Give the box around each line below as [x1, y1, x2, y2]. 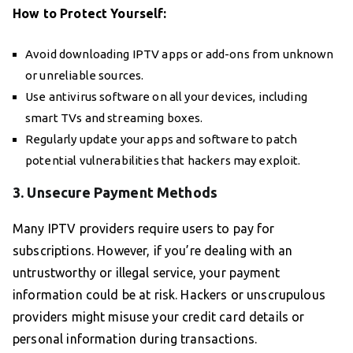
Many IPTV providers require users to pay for [13, 221, 275, 236]
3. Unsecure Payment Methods [13, 184, 218, 201]
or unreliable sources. [25, 69, 144, 83]
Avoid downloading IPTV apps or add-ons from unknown [25, 47, 334, 61]
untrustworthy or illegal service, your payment [13, 266, 280, 281]
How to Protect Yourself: [13, 6, 167, 21]
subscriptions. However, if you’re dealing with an [13, 243, 293, 258]
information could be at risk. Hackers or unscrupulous [13, 288, 325, 303]
